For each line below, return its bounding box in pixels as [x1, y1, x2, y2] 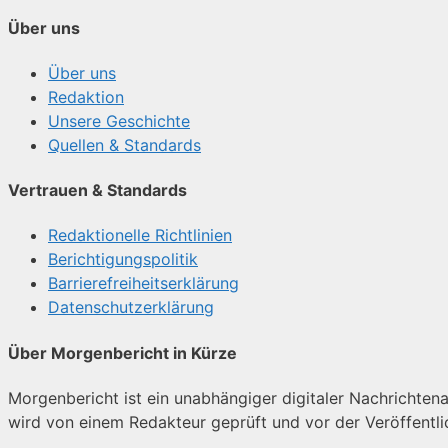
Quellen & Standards [48, 134, 201, 155]
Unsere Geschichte [48, 110, 190, 131]
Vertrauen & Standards [8, 180, 187, 201]
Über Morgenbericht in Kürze [8, 342, 237, 363]
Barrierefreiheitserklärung [48, 273, 239, 294]
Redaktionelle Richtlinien [48, 225, 232, 246]
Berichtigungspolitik [48, 249, 198, 270]
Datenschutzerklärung [48, 297, 214, 318]
